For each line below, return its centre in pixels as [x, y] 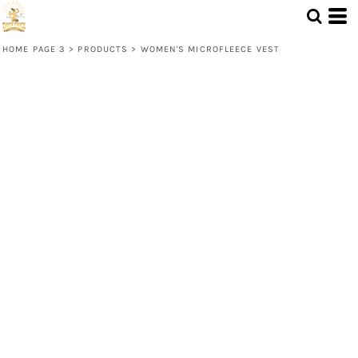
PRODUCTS [103, 49]
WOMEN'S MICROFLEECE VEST [210, 49]
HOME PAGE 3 [34, 49]
